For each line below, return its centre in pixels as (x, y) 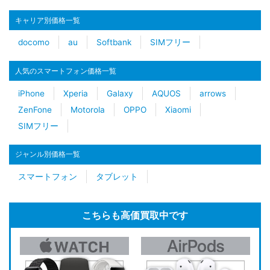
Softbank (114, 42)
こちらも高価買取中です (135, 215)
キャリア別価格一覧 (48, 20)
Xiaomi (178, 109)
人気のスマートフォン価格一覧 (66, 71)
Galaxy (120, 93)
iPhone (31, 93)
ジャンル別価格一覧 (48, 154)
